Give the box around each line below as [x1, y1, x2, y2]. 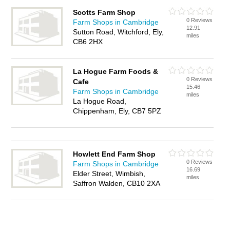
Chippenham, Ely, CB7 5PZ [73, 107, 162, 115]
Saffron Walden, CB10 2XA [73, 179, 161, 187]
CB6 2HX [73, 37, 103, 46]
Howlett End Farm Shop [73, 150, 156, 158]
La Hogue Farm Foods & [73, 67, 159, 75]
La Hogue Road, [73, 97, 127, 105]
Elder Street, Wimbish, [73, 169, 146, 178]
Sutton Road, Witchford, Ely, [73, 28, 164, 36]
